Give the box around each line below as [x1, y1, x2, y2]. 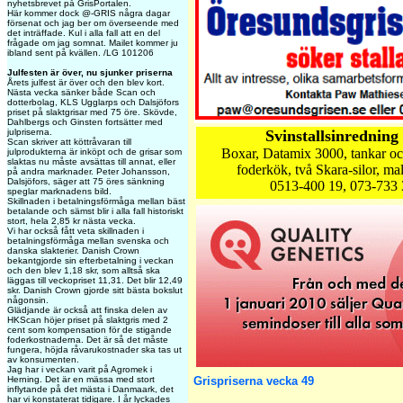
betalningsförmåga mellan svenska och [7, 236, 169, 246]
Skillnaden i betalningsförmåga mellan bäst [7, 196, 185, 206]
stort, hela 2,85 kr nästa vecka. [7, 216, 136, 226]
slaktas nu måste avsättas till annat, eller [7, 157, 175, 166]
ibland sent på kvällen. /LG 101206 [7, 48, 154, 58]
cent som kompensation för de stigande [7, 325, 172, 335]
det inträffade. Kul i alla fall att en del [7, 28, 160, 38]
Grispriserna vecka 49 [193, 374, 314, 388]
